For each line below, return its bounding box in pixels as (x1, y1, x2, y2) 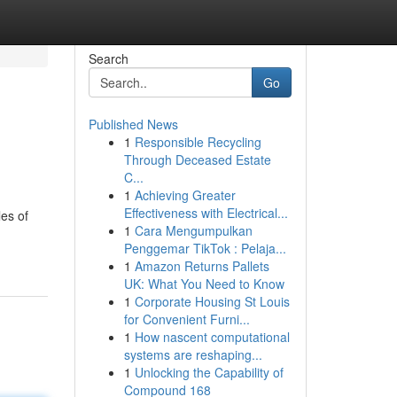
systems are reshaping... (123, 346, 262, 363)
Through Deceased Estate (123, 151, 271, 168)
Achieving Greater (134, 186, 236, 204)
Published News (88, 115, 178, 133)
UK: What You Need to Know (123, 275, 284, 292)
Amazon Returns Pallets (134, 257, 269, 275)
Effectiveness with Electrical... (123, 204, 288, 222)
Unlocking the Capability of (134, 363, 284, 381)
